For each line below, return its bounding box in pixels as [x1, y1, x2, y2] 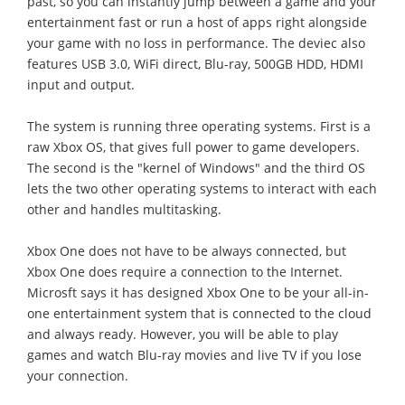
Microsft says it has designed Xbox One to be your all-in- [27, 283, 369, 301]
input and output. [27, 75, 135, 93]
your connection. [27, 366, 128, 384]
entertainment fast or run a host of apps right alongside [27, 13, 367, 31]
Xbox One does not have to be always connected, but [27, 241, 346, 259]
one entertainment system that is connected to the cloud [27, 304, 372, 322]
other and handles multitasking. [27, 200, 221, 218]
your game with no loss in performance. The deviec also [27, 33, 365, 52]
